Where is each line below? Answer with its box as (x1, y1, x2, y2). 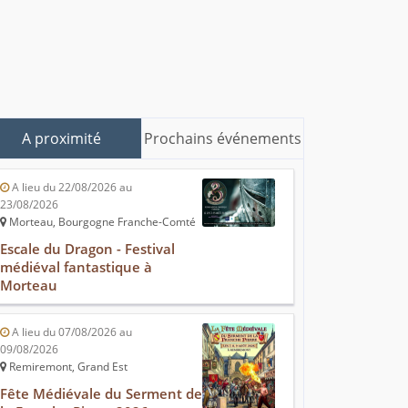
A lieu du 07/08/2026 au (9, 324, 132, 341)
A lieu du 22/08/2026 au (9, 179, 132, 196)
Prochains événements (144, 128, 301, 149)
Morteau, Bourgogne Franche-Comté (6, 214, 196, 230)
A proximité (21, 128, 101, 149)
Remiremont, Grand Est (6, 359, 127, 375)
